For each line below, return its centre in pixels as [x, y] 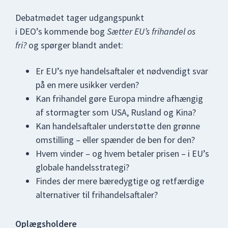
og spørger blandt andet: [76, 45]
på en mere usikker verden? [88, 85]
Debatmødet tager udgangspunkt [80, 18]
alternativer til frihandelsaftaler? [98, 195]
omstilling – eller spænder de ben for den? [116, 140]
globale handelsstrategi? [83, 167]
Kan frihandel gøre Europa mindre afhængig [119, 99]
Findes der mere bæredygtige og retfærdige [120, 181]
